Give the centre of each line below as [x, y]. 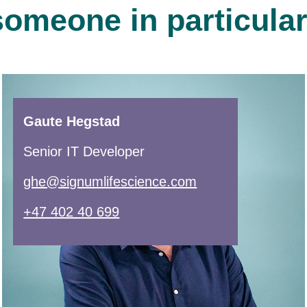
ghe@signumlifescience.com [110, 181]
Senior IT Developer [84, 151]
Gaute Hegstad [72, 121]
